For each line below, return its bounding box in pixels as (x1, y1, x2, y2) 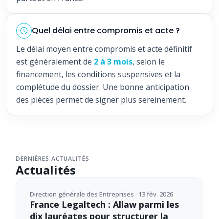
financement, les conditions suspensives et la (16, 69, 180, 80)
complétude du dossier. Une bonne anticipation (16, 82, 189, 92)
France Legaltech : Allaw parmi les (30, 198, 179, 210)
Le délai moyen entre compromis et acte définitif (16, 44, 192, 54)
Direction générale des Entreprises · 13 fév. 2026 (30, 190, 173, 198)
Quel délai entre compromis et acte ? (32, 25, 180, 36)
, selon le (132, 56, 165, 67)
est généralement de (16, 56, 92, 67)
